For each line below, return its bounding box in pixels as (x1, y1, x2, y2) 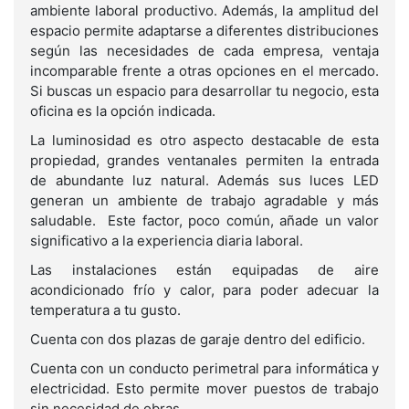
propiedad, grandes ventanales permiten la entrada (30, 152, 379, 170)
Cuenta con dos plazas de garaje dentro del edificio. (30, 330, 369, 349)
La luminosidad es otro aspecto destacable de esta (30, 131, 379, 150)
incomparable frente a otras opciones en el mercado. (30, 62, 379, 80)
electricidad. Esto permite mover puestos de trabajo (30, 380, 379, 398)
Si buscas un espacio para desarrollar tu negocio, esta (30, 82, 379, 100)
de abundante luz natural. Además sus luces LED (30, 172, 379, 190)
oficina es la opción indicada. (30, 102, 215, 121)
